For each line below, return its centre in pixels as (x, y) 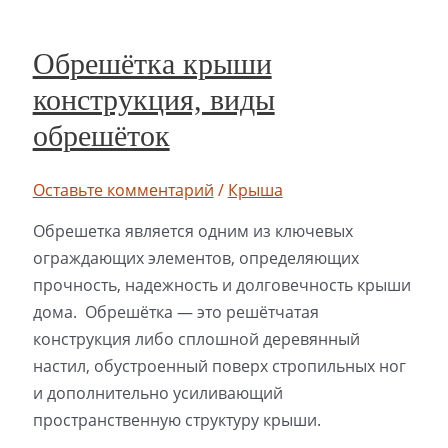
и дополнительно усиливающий (157, 393)
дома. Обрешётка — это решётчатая (175, 312)
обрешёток (101, 136)
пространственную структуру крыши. (176, 420)
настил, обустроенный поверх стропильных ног (219, 366)
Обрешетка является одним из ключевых (192, 231)
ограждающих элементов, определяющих (195, 258)
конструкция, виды (153, 100)
